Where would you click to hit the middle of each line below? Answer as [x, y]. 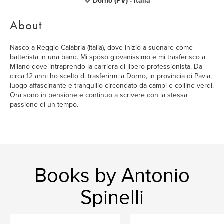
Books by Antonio [112, 175]
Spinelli [112, 197]
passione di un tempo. [44, 105]
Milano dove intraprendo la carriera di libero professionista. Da [106, 67]
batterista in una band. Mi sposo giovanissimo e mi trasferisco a [108, 57]
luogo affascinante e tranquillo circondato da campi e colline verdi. [112, 86]
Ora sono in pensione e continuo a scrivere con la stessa [99, 95]
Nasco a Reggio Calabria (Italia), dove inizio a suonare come [101, 48]
